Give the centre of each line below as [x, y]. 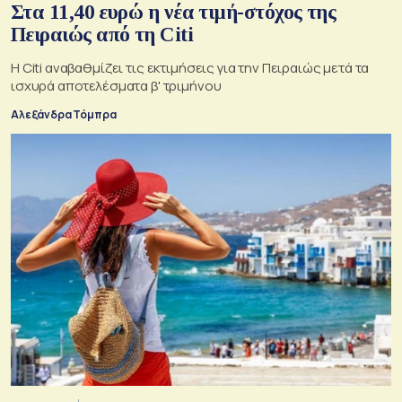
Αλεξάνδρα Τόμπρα [64, 115]
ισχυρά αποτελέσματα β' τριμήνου [116, 86]
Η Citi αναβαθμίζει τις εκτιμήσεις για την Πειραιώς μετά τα [190, 68]
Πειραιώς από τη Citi [102, 35]
